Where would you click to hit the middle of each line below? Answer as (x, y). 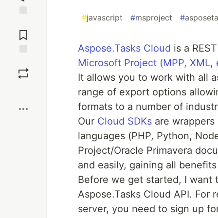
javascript (105, 18)
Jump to (23, 23)
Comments (23, 31)
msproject (154, 18)
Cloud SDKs (125, 121)
